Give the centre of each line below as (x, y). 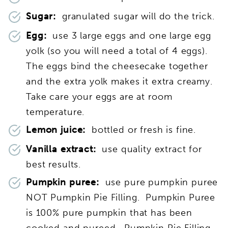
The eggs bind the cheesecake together (117, 66)
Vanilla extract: (63, 149)
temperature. (55, 112)
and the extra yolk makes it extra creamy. (121, 81)
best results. (54, 164)
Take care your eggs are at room (99, 96)
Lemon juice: (58, 130)
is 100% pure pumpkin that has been (109, 212)
